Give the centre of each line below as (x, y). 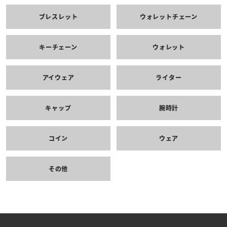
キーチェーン (58, 47)
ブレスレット (58, 17)
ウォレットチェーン (169, 17)
